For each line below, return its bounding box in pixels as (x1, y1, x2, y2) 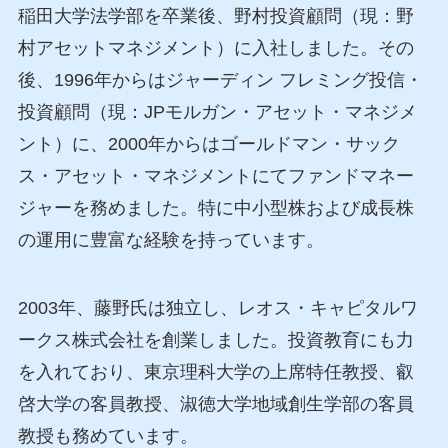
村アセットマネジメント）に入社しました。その (17, 38, 414, 59)
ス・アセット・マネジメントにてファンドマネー (17, 166, 414, 187)
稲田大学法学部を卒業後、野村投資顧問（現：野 (17, 6, 414, 27)
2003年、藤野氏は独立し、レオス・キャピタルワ (17, 297, 418, 318)
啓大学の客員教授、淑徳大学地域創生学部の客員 (17, 393, 414, 414)
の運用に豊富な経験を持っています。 (17, 230, 324, 251)
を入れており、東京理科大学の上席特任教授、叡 (17, 361, 414, 382)
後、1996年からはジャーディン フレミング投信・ (17, 70, 423, 91)
